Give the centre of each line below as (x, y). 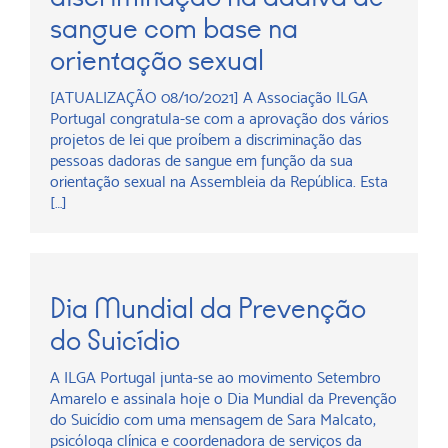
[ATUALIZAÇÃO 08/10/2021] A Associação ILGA (209, 97)
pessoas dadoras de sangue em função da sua (201, 160)
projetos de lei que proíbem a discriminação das (206, 139)
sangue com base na (174, 28)
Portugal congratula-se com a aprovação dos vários (219, 118)
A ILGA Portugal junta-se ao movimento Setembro (215, 377)
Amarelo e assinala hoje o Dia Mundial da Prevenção (223, 398)
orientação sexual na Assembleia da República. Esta (219, 181)
